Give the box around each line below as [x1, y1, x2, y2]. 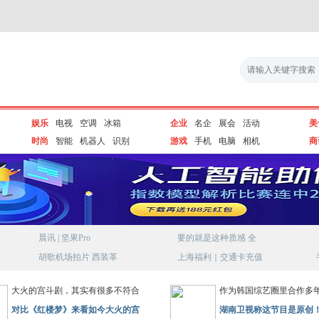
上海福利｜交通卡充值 [177, 252, 263, 262]
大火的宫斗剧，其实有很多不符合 [11, 286, 140, 296]
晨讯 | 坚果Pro [38, 233, 90, 243]
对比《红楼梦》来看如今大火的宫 [11, 305, 140, 315]
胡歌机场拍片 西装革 [38, 252, 117, 262]
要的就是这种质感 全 [177, 233, 256, 243]
